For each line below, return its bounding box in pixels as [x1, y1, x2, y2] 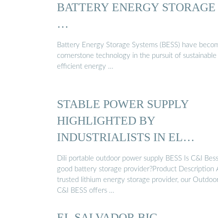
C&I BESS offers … [57, 186, 114, 194]
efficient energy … [57, 62, 113, 70]
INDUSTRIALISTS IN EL [57, 130, 183, 144]
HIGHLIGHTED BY [57, 114, 155, 127]
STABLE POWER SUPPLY [57, 97, 189, 111]
